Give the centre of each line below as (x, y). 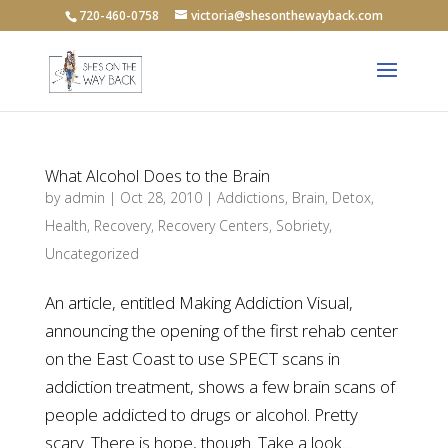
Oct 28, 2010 (160, 197)
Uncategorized (91, 253)
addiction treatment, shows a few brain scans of (219, 386)
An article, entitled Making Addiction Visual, (198, 302)
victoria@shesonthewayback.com (286, 15)
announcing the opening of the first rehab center (221, 330)
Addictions (250, 197)
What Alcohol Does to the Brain (157, 176)
